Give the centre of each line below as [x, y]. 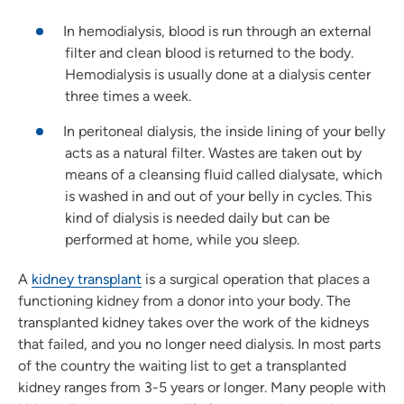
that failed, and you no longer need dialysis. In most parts [199, 344]
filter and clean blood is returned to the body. [209, 52]
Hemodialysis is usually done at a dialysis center [218, 74]
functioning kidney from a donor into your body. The [184, 300]
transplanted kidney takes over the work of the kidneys [193, 322]
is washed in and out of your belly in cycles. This [218, 196]
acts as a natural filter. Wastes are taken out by [213, 152]
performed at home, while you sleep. [182, 239]
